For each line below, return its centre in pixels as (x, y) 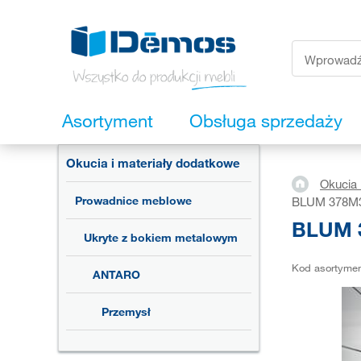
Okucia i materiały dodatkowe (153, 163)
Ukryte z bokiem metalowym (161, 238)
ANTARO (116, 275)
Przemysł (126, 312)
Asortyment (108, 121)
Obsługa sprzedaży (266, 121)
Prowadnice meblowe (133, 201)
